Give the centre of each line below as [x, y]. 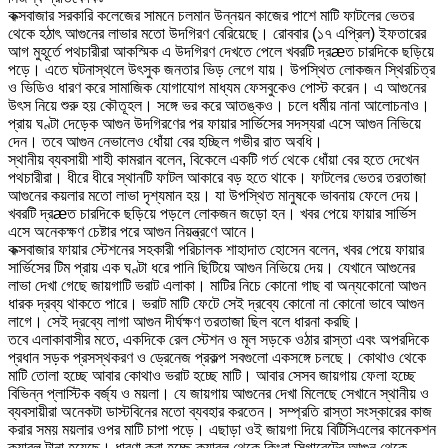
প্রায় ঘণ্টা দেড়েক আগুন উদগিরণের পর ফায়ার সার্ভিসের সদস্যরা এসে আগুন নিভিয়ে [214, 123]
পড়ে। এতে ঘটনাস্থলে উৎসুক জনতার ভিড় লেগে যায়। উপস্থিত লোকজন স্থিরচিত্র [221, 69]
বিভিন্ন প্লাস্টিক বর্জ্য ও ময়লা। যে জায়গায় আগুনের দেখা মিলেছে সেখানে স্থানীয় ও [218, 393]
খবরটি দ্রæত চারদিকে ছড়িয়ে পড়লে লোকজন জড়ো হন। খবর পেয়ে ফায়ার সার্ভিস [212, 213]
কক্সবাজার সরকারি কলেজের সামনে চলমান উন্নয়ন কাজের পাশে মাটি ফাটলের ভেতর [211, 15]
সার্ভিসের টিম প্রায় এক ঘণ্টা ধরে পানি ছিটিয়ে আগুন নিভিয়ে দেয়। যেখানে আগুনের [211, 267]
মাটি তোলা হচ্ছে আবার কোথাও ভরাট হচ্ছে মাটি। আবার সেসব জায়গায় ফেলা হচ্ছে [212, 375]
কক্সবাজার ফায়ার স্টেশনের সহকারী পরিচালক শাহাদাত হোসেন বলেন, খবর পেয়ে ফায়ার [216, 249]
